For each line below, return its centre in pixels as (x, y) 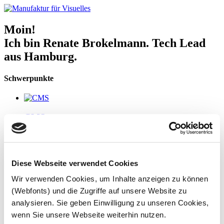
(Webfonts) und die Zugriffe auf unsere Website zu (99, 191)
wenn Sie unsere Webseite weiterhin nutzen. (89, 215)
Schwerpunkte (29, 78)
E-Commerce (51, 156)
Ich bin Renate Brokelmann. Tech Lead (105, 43)
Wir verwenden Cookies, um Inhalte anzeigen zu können (110, 179)
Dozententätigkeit (60, 195)
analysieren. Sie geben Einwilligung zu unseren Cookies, (110, 203)
